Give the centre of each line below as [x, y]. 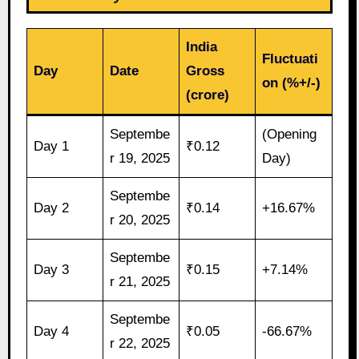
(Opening [290, 134]
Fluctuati [290, 58]
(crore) [208, 95]
